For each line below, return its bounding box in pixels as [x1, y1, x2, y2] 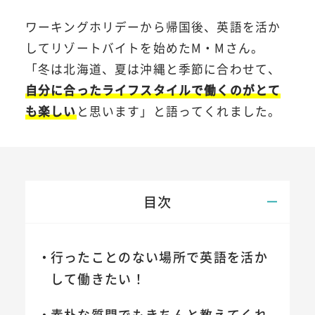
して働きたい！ [50, 269, 146, 288]
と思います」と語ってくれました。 [76, 103, 281, 120]
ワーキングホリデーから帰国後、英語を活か [25, 18, 281, 36]
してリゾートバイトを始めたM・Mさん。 [25, 39, 264, 57]
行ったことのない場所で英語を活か [50, 247, 269, 266]
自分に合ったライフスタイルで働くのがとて [25, 82, 281, 99]
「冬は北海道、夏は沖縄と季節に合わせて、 [25, 60, 281, 78]
